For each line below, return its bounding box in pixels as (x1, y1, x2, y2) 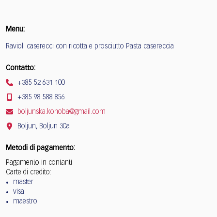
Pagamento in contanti (6, 159, 72, 166)
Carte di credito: (6, 169, 51, 176)
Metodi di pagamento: (6, 144, 75, 152)
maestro (13, 198, 37, 205)
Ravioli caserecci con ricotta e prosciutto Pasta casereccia (6, 43, 174, 50)
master (13, 178, 33, 186)
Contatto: (6, 64, 35, 72)
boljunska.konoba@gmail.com (15, 108, 106, 115)
